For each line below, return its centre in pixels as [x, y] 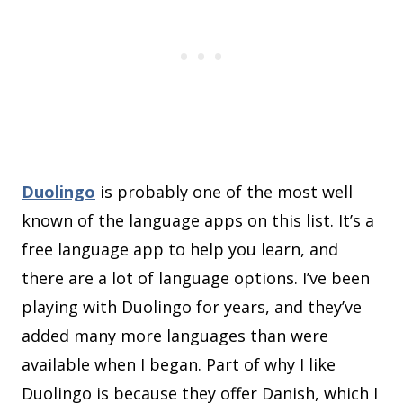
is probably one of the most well [224, 192]
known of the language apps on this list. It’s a [198, 221]
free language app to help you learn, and [180, 250]
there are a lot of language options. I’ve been [196, 278]
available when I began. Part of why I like [179, 365]
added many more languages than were [175, 336]
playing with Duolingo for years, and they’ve [192, 307]
